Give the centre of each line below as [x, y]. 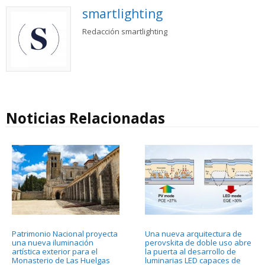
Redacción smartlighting [125, 31]
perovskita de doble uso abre [198, 243]
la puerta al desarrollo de [190, 252]
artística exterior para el [55, 252]
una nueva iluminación [53, 243]
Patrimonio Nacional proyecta [65, 234]
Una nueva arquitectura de [193, 234]
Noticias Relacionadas [85, 118]
